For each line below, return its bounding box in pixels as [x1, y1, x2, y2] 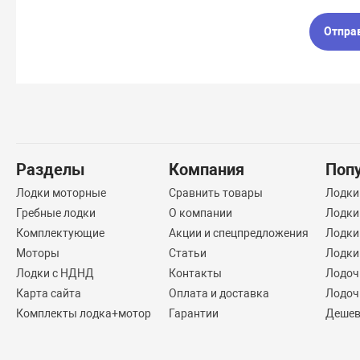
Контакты [168, 267, 222, 280]
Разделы [16, 160, 86, 179]
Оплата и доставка [168, 287, 269, 300]
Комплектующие [16, 227, 105, 239]
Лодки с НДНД [16, 267, 95, 280]
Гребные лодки [16, 207, 96, 219]
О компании [168, 207, 232, 219]
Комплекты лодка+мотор [16, 307, 152, 320]
